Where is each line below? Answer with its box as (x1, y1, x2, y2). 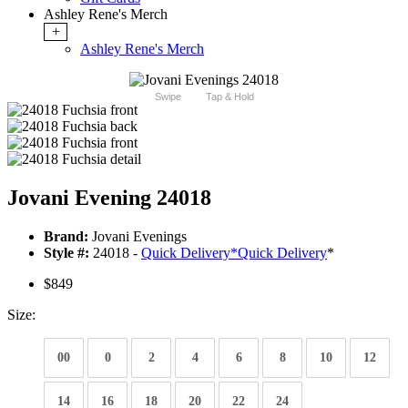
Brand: (44, 229, 88, 245)
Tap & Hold (205, 91, 254, 103)
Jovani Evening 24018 (7, 186, 211, 210)
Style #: (44, 245, 89, 261)
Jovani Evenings (88, 229, 187, 245)
